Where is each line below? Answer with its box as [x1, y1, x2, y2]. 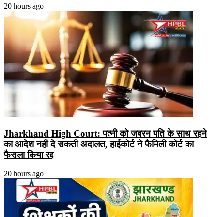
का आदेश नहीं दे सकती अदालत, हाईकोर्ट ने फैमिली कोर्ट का [4, 139, 194, 150]
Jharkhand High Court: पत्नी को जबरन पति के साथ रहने [4, 128, 207, 139]
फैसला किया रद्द [4, 150, 53, 160]
